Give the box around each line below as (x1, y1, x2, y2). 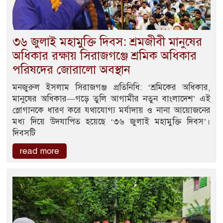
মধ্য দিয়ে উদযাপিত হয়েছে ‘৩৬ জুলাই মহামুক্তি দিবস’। (12, 116, 211, 127)
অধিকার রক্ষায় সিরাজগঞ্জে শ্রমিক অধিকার (12, 48, 197, 64)
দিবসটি (12, 128, 35, 139)
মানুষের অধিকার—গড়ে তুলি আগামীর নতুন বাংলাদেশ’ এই (12, 94, 211, 105)
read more (20, 146, 59, 157)
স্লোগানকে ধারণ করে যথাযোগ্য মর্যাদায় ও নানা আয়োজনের (12, 105, 211, 116)
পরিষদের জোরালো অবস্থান (12, 62, 130, 78)
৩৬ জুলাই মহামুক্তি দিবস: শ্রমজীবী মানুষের (12, 34, 202, 50)
